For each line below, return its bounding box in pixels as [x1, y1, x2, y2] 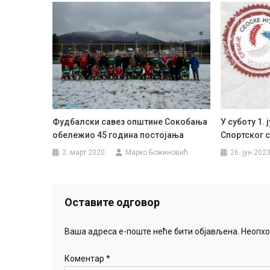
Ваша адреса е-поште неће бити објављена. [64, 227, 239, 237]
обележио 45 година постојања [52, 130, 184, 140]
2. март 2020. [62, 148, 107, 157]
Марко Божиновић [125, 148, 189, 157]
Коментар [64, 254, 106, 264]
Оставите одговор [64, 196, 160, 209]
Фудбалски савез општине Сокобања [52, 117, 208, 127]
